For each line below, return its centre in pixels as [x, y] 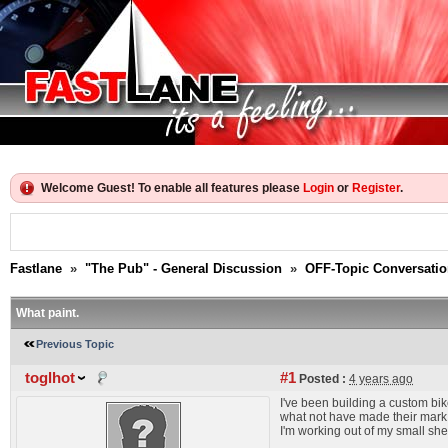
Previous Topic [75, 344]
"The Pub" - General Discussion [183, 268]
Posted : [321, 379]
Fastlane [36, 268]
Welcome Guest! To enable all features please [172, 188]
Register [376, 188]
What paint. [47, 313]
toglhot [50, 378]
